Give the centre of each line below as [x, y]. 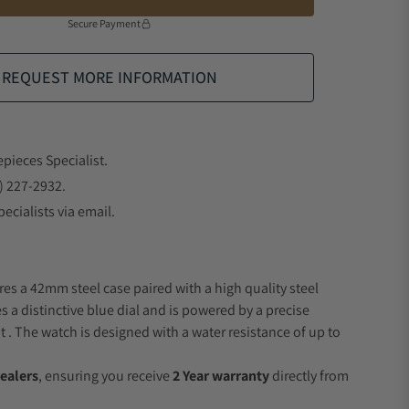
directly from [309, 376]
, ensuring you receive [105, 376]
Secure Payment [104, 23]
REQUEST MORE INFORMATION [110, 77]
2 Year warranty [221, 376]
